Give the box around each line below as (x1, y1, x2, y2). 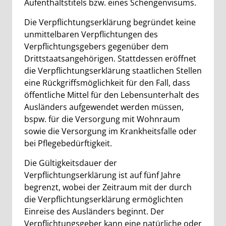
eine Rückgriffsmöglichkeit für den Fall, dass (24, 77, 190, 88)
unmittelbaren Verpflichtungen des (24, 29, 158, 40)
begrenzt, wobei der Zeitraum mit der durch (24, 182, 192, 193)
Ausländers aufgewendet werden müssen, (24, 101, 184, 112)
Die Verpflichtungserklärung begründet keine (24, 17, 196, 28)
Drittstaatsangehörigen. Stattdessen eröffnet (24, 53, 196, 64)
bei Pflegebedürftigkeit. (24, 138, 112, 149)
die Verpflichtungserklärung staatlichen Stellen (24, 65, 202, 76)
